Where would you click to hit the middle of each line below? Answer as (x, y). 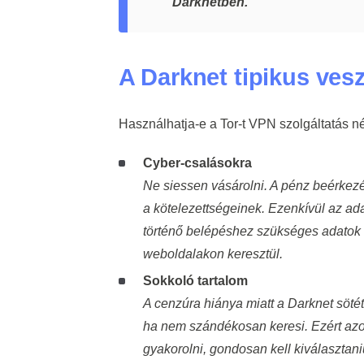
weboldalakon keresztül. (212, 254)
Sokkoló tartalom (195, 281)
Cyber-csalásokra (197, 163)
